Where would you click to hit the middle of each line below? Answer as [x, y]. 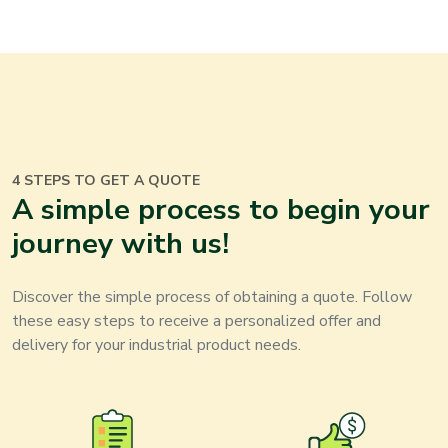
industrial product [190, 345]
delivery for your [70, 345]
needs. [276, 345]
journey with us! [120, 244]
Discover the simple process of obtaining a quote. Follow [212, 297]
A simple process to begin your [221, 210]
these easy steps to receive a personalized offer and [196, 321]
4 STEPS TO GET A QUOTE [106, 181]
